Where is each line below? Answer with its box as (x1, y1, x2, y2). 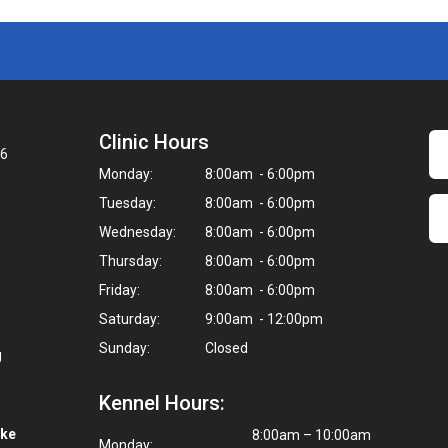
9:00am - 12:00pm (202, 311, 323, 327)
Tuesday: (99, 195, 156, 211)
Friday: (99, 282, 140, 298)
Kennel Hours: (99, 391, 225, 415)
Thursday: (99, 253, 162, 269)
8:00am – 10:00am (252, 427, 371, 443)
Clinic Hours (99, 130, 209, 154)
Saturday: (99, 311, 160, 327)
